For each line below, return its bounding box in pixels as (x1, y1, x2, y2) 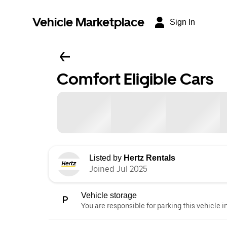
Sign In (170, 18, 195, 26)
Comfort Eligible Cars (57, 69, 213, 89)
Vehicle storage (81, 191, 137, 200)
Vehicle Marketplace (32, 15, 144, 29)
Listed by (89, 153, 124, 162)
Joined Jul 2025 (89, 164, 147, 174)
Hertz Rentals (124, 153, 175, 162)
